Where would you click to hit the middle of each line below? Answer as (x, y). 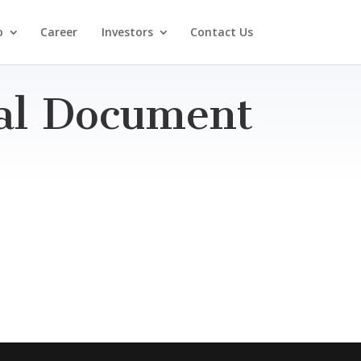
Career (60, 32)
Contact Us (221, 32)
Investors (127, 32)
